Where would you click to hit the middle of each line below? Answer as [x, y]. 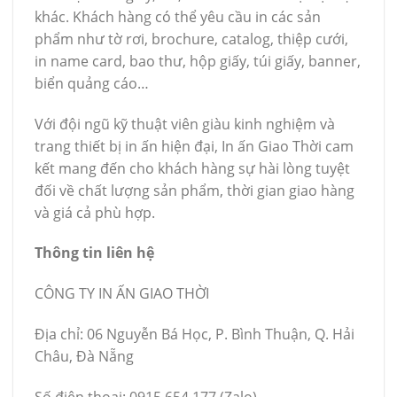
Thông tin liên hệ [94, 253]
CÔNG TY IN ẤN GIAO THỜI [122, 294]
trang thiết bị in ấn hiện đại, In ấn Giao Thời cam [194, 146]
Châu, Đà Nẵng [84, 356]
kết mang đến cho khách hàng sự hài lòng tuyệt [192, 168]
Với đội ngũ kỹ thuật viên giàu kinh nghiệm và [185, 124]
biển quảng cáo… [92, 83]
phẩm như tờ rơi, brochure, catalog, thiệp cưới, [191, 39]
